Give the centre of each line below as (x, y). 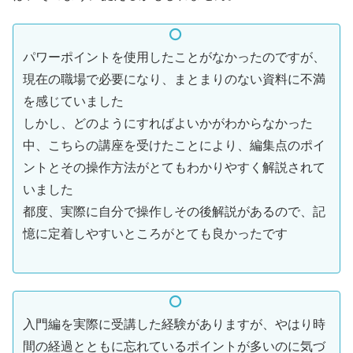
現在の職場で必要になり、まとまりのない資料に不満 (174, 80)
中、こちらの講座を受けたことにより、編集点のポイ (174, 146)
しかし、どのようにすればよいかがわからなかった (168, 124)
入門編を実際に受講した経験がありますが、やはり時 (174, 325)
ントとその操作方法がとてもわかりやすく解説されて (174, 168)
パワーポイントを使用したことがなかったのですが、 (174, 58)
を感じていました (73, 102)
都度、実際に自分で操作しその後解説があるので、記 (174, 212)
